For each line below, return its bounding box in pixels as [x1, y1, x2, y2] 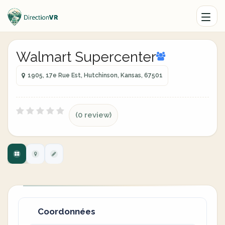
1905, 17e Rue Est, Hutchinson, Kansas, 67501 [28, 72, 163, 79]
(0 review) [75, 110, 111, 120]
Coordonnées [38, 206, 95, 216]
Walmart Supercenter [16, 49, 156, 65]
